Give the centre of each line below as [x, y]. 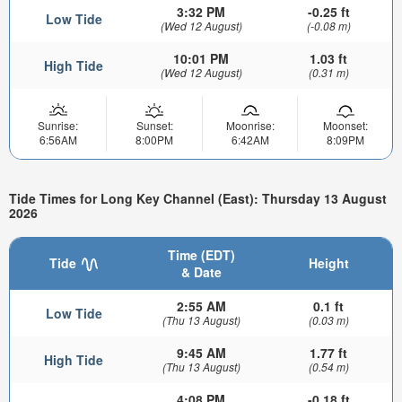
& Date [201, 271]
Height [328, 262]
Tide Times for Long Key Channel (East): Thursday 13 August [198, 198]
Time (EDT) [201, 254]
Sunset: [154, 126]
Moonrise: [250, 126]
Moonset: [345, 126]
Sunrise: [58, 126]
